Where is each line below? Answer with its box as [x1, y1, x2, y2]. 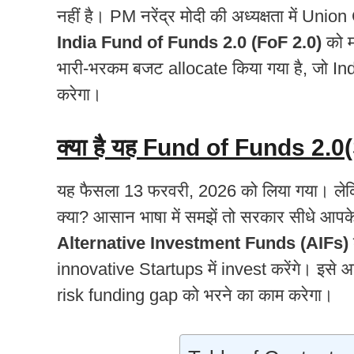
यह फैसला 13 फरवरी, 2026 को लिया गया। [57, 180, 330, 201]
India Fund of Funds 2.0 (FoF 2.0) [57, 32, 322, 52]
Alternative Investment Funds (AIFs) [57, 232, 348, 253]
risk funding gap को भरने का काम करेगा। [57, 284, 333, 305]
